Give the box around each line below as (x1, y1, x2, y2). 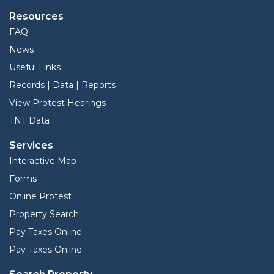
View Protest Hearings (9, 97, 106, 109)
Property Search (9, 209, 79, 220)
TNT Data (9, 115, 50, 127)
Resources (9, 10, 64, 23)
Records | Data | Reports (9, 80, 116, 91)
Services (9, 139, 53, 152)
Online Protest (9, 191, 72, 202)
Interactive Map (9, 155, 76, 167)
